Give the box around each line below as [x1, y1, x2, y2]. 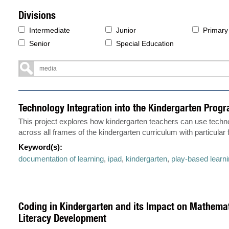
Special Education [116, 39, 174, 48]
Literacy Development [18, 212, 107, 225]
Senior [29, 39, 51, 48]
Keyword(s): [18, 143, 63, 152]
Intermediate [29, 26, 71, 34]
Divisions [18, 8, 56, 21]
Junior [116, 26, 136, 34]
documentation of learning [18, 154, 104, 164]
